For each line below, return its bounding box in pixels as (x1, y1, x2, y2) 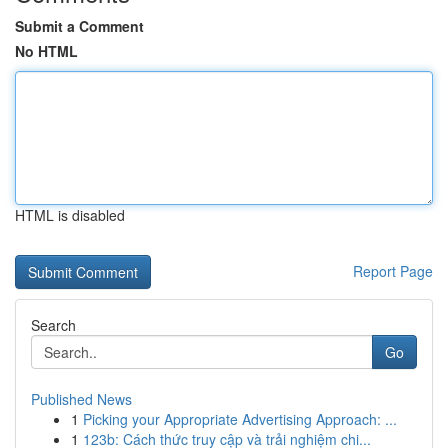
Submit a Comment (15, 16, 144, 36)
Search (31, 315, 76, 335)
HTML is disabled (15, 205, 125, 225)
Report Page (353, 261, 433, 281)
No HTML (15, 41, 78, 61)
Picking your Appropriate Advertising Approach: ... (83, 409, 397, 429)
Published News (31, 389, 132, 409)
